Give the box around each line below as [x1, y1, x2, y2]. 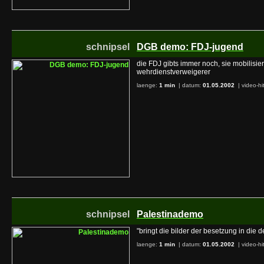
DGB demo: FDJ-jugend [137, 42, 243, 52]
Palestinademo [137, 209, 203, 219]
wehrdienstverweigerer [137, 68, 210, 76]
